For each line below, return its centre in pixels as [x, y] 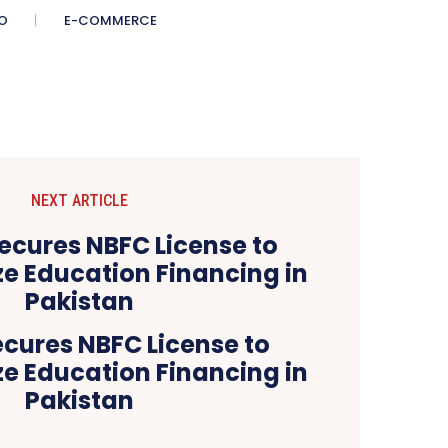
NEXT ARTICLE [80, 201]
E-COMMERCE [110, 21]
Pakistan [80, 401]
